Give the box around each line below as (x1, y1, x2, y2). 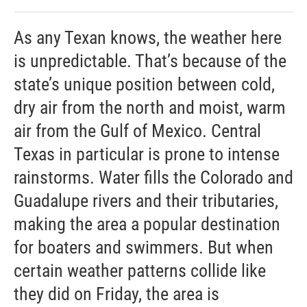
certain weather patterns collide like (14, 260, 266, 281)
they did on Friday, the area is (14, 284, 219, 304)
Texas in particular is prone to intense (14, 144, 280, 164)
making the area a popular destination (14, 214, 280, 234)
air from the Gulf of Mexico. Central (14, 121, 261, 141)
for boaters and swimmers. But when (14, 237, 273, 258)
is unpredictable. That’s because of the (14, 51, 286, 71)
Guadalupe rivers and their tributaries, (14, 191, 278, 211)
